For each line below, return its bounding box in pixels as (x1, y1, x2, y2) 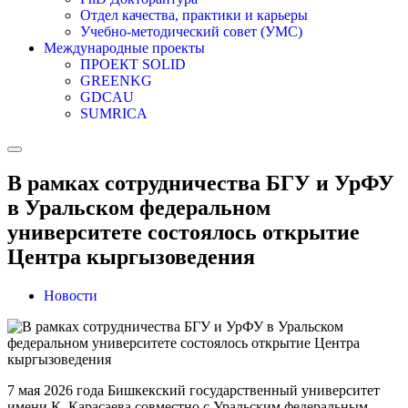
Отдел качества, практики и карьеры (80, 7, 308, 23)
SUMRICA (80, 106, 148, 121)
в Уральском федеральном (7, 195, 270, 219)
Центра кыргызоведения (7, 244, 255, 269)
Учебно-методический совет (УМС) (80, 24, 302, 39)
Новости (44, 287, 97, 303)
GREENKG (80, 73, 152, 88)
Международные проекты (44, 40, 205, 56)
